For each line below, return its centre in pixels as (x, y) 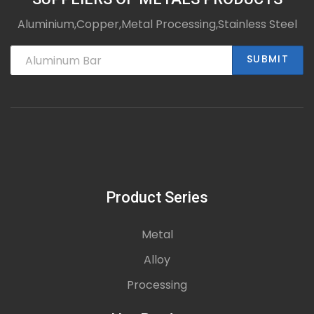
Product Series (157, 198)
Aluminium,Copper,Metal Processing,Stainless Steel (157, 25)
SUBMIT (268, 59)
